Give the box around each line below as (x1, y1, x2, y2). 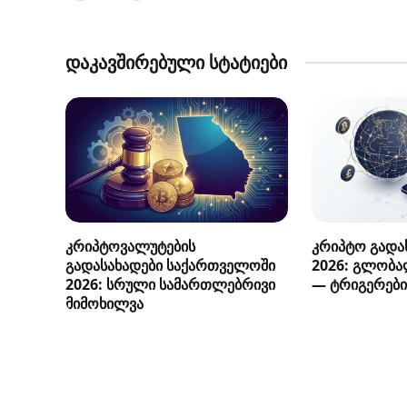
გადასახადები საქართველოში (65, 254, 275, 275)
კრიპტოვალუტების (65, 235, 195, 256)
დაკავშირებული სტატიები (65, 49, 287, 74)
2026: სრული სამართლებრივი (65, 273, 275, 294)
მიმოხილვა (65, 293, 144, 313)
